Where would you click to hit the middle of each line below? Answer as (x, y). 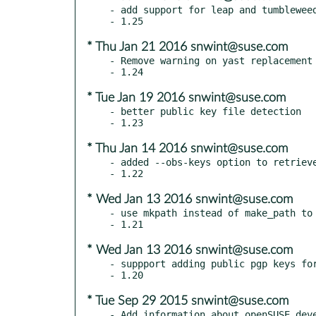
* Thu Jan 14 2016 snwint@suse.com (187, 148)
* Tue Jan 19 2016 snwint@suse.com (186, 98)
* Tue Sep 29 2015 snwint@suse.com (188, 301)
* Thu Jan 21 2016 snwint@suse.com (187, 47)
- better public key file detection (205, 111)
